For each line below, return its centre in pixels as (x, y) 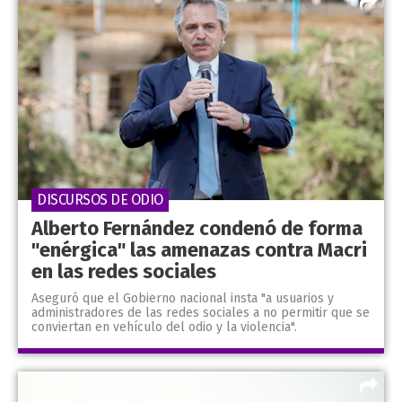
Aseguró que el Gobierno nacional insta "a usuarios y (183, 298)
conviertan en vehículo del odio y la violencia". (164, 327)
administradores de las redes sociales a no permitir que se (201, 312)
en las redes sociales (124, 271)
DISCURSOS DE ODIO (100, 199)
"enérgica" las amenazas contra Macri (199, 249)
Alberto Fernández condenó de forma (197, 228)
